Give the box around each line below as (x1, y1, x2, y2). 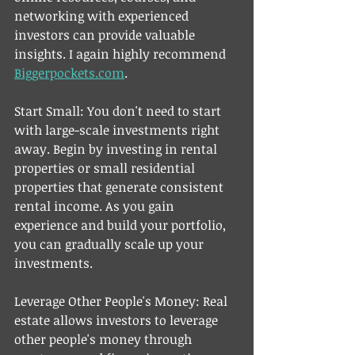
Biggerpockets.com (14, 63, 124, 82)
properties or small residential (14, 158, 198, 177)
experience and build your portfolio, (14, 216, 229, 234)
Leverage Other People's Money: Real (14, 292, 231, 310)
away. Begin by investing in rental (14, 139, 220, 158)
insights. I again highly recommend (14, 44, 229, 63)
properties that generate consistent (14, 177, 227, 196)
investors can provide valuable (14, 25, 198, 44)
